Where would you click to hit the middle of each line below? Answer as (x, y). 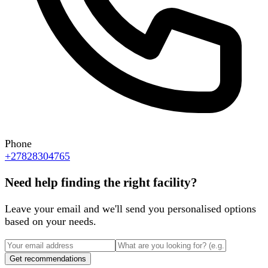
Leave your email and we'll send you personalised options (130, 208)
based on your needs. (51, 221)
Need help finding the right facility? (101, 182)
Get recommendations (48, 258)
